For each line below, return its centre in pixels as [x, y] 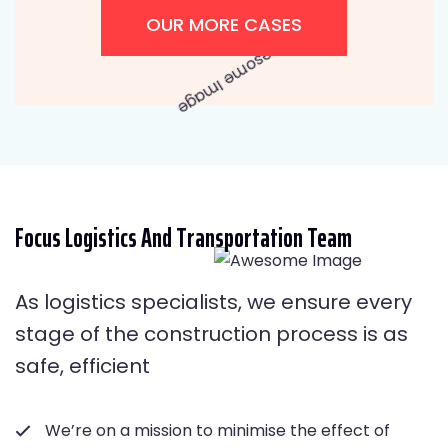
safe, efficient [82, 365]
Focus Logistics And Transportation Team [183, 237]
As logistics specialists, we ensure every [213, 301]
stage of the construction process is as [211, 333]
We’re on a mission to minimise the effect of [217, 430]
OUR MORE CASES [224, 24]
